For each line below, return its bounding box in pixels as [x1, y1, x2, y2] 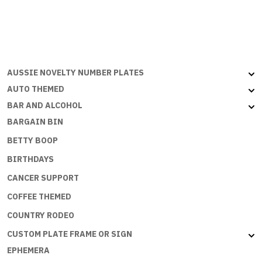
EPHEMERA [7, 244, 50, 256]
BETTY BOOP [7, 135, 58, 146]
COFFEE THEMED [7, 191, 71, 202]
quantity [39, 49, 70, 60]
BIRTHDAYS [7, 153, 54, 164]
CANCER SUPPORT [7, 172, 79, 183]
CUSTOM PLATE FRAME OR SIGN [7, 228, 132, 239]
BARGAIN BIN [7, 116, 63, 127]
